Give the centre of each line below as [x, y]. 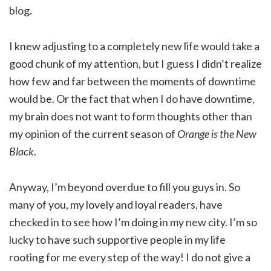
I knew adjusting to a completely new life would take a [134, 46]
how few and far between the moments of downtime [132, 81]
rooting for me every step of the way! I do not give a [130, 257]
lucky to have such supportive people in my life [117, 240]
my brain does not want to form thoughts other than [131, 116]
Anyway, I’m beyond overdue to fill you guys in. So [125, 187]
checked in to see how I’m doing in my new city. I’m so [133, 222]
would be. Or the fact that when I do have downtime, [132, 99]
